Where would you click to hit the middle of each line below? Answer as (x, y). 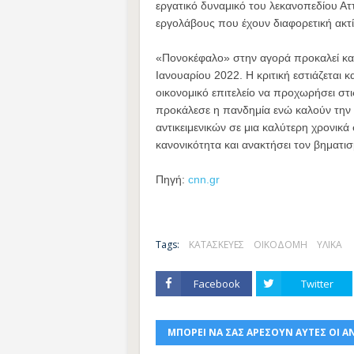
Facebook (217, 284)
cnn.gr (204, 179)
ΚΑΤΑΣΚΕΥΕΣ (217, 245)
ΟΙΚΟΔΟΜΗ (281, 245)
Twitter (317, 284)
